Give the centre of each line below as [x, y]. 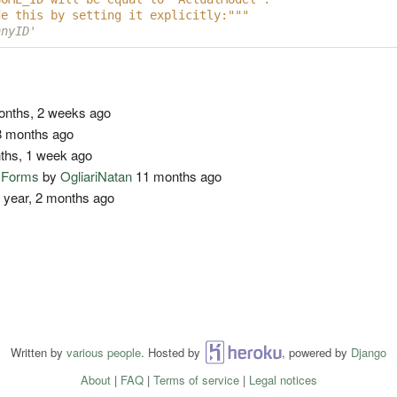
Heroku [243, 353]
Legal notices [283, 380]
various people [104, 353]
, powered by [316, 353]
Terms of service [196, 380]
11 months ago [177, 176]
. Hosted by [172, 353]
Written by [39, 353]
